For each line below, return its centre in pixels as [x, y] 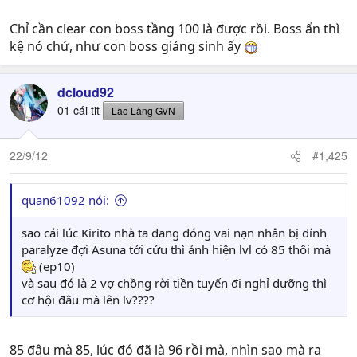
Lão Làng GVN [143, 110]
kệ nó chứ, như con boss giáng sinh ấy [127, 46]
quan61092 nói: [65, 200]
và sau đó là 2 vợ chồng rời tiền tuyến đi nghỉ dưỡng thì [174, 283]
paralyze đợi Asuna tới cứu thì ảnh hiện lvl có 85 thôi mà [176, 249]
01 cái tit [78, 110]
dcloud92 [86, 92]
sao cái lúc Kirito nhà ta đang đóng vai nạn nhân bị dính [174, 233]
